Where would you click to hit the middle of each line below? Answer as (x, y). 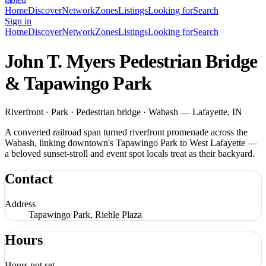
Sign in (18, 21)
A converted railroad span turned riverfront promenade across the (126, 132)
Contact (29, 179)
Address (20, 204)
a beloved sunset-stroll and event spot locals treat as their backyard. (130, 154)
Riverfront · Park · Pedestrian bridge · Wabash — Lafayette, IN (123, 112)
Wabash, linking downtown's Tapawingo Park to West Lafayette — (131, 143)
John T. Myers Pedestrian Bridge (131, 61)
